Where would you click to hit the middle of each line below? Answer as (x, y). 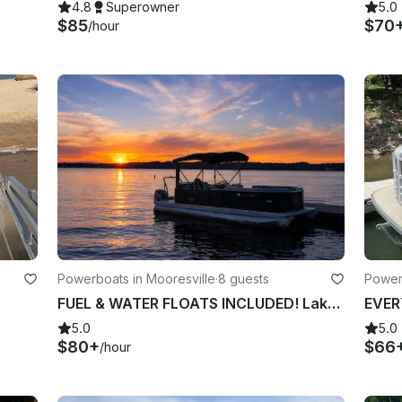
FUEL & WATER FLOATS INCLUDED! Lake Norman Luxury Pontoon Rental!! (334, 303)
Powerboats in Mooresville (137, 278)
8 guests (244, 278)
